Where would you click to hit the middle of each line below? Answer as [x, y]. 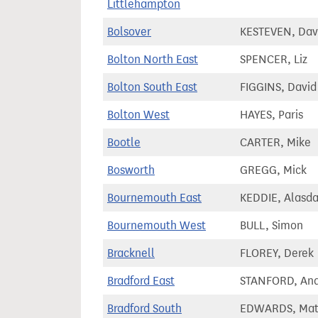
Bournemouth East [154, 198]
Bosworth [131, 170]
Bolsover [129, 32]
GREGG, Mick [273, 170]
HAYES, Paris [272, 115]
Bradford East [141, 281]
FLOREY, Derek [277, 253]
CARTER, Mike [275, 142]
